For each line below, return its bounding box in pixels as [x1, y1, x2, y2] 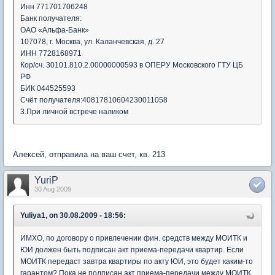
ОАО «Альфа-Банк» [20, 26, 89, 34]
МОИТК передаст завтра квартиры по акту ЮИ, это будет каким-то [20, 257, 253, 266]
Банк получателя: [20, 14, 82, 23]
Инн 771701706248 [20, 2, 88, 11]
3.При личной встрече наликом [20, 107, 128, 116]
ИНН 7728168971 [20, 49, 82, 58]
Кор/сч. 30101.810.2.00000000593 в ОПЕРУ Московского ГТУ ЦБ [20, 61, 243, 69]
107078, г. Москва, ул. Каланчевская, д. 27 [20, 37, 165, 46]
